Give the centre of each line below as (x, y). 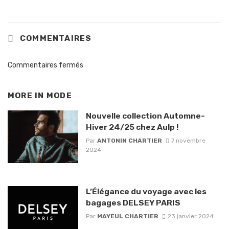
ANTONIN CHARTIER (129, 140)
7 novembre (188, 140)
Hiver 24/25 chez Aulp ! (132, 127)
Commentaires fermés (45, 65)
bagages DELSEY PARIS (133, 203)
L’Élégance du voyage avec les (146, 192)
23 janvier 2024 (190, 216)
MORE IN (27, 96)
